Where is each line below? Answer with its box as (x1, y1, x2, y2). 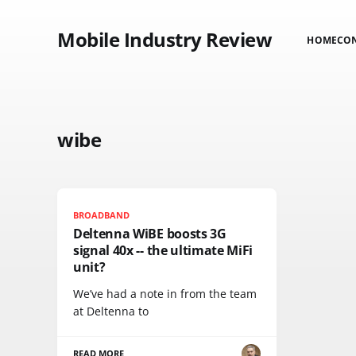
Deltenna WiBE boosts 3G (73, 225, 226, 242)
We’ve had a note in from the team (73, 286, 257, 301)
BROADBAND (73, 209, 130, 221)
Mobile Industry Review (57, 26, 273, 52)
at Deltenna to (73, 304, 149, 319)
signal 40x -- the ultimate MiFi (73, 242, 253, 259)
